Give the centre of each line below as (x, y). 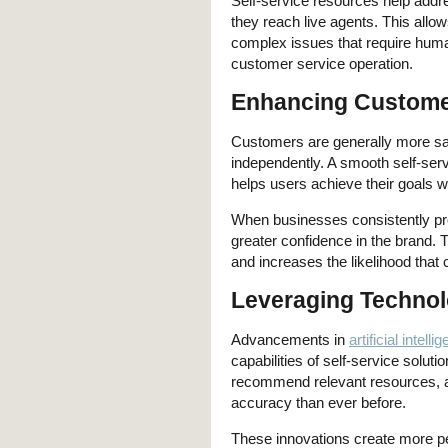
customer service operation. (322, 63)
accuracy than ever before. (318, 402)
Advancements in (290, 339)
